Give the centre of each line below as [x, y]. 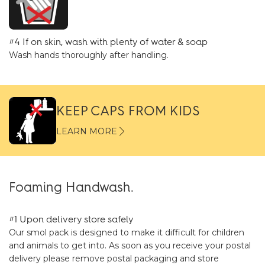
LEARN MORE [87, 131]
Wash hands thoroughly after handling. [89, 55]
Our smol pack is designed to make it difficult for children [127, 232]
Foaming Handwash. [71, 187]
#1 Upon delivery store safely [71, 219]
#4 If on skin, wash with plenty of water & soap [108, 42]
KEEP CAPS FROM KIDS [128, 111]
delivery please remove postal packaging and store [114, 258]
